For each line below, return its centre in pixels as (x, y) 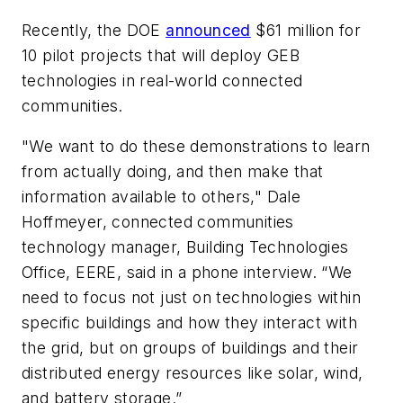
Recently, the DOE (94, 30)
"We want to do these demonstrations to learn (196, 147)
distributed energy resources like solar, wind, (193, 373)
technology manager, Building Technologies (185, 247)
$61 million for (306, 30)
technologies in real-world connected (162, 80)
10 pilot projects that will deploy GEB (161, 55)
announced (208, 30)
